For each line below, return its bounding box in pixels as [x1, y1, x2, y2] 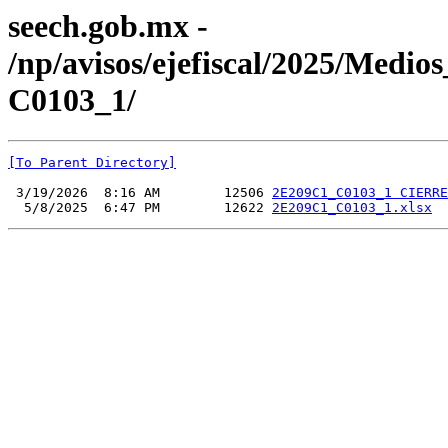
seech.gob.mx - [8, 8, 208, 44]
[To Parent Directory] [8, 155, 176, 171]
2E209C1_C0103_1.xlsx [272, 200, 432, 216]
